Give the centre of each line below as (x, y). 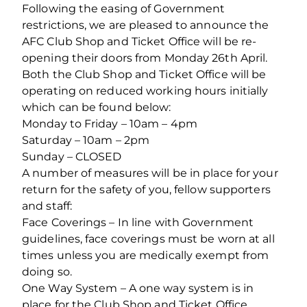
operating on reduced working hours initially (145, 90)
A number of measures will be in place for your (150, 173)
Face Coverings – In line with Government (138, 222)
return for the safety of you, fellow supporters (146, 189)
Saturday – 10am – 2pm (86, 140)
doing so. (47, 271)
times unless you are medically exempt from (146, 255)
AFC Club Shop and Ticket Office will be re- (139, 41)
